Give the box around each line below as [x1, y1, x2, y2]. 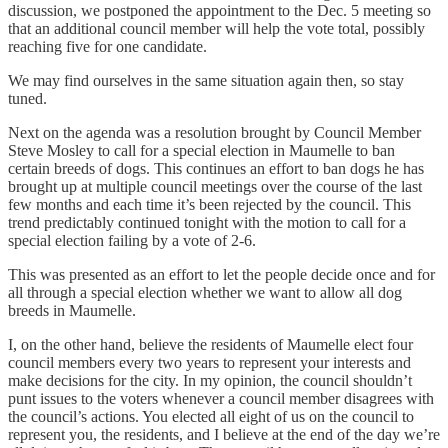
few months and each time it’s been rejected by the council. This [8, 196, 411, 214]
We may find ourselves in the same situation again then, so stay [8, 72, 404, 90]
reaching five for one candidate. [8, 38, 211, 56]
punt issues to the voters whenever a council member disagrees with [8, 390, 434, 408]
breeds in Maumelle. [8, 302, 140, 320]
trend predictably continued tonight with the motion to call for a [8, 214, 406, 232]
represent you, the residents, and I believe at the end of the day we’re [8, 426, 440, 444]
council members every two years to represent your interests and [8, 354, 411, 372]
